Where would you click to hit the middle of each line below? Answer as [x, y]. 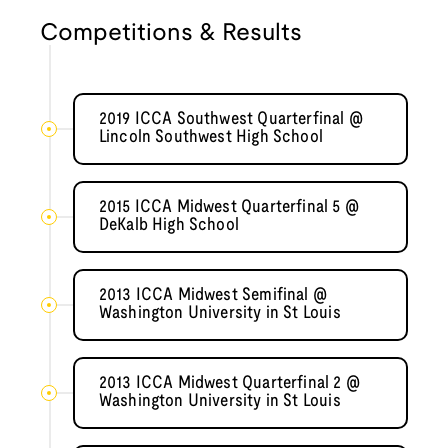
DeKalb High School [169, 225]
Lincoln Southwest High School [211, 137]
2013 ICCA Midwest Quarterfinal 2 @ [229, 383]
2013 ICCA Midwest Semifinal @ [213, 295]
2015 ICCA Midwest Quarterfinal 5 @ [228, 207]
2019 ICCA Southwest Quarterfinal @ [230, 119]
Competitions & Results [171, 33]
